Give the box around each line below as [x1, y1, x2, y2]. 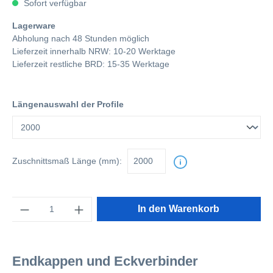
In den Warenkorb [138, 204, 220, 214]
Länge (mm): [69, 156, 122, 166]
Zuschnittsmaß [12, 156, 69, 166]
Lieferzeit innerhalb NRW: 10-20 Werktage [12, 46, 175, 56]
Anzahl [12, 197, 38, 207]
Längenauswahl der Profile [12, 99, 124, 109]
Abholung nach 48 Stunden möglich [12, 34, 149, 43]
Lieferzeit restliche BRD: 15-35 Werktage [12, 59, 169, 69]
